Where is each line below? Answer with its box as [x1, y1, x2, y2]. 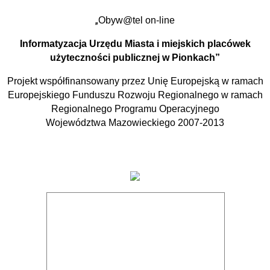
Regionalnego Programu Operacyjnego [51, 103, 219, 114]
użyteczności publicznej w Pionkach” [50, 52, 220, 63]
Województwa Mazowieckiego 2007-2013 [46, 117, 224, 128]
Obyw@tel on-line [98, 14, 175, 25]
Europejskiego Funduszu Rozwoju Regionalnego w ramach [7, 89, 263, 100]
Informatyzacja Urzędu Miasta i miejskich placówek [19, 38, 251, 49]
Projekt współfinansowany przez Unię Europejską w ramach [7, 75, 263, 86]
